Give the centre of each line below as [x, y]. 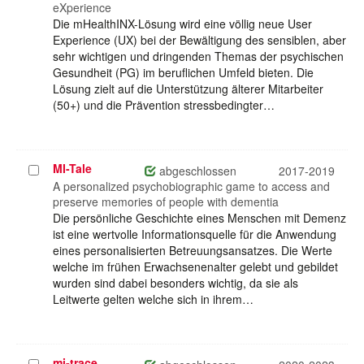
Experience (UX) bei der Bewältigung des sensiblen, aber [199, 40]
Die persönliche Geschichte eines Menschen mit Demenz [199, 218]
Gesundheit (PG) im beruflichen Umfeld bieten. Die [183, 73]
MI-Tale [72, 169]
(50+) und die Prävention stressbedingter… [164, 105]
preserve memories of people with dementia [166, 202]
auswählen [58, 186]
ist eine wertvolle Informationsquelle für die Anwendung [195, 234]
